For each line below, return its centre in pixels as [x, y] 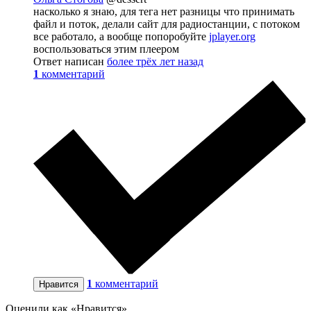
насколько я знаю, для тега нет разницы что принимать [164, 11]
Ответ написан [70, 61]
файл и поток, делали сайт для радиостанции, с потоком [167, 24]
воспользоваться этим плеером [106, 49]
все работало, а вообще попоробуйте [121, 36]
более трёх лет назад [155, 61]
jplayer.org [232, 36]
